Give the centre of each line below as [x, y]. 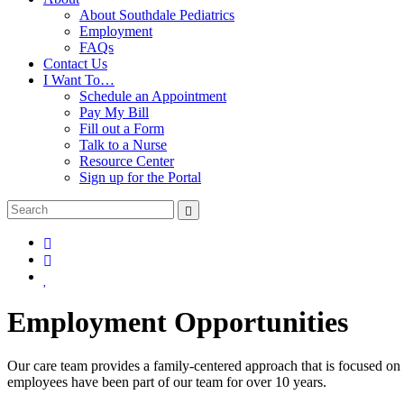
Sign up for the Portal [140, 177]
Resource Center [127, 161]
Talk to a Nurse [123, 144]
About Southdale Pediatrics [157, 14]
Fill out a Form [122, 128]
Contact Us [75, 63]
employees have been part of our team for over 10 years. [167, 382]
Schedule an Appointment [153, 96]
